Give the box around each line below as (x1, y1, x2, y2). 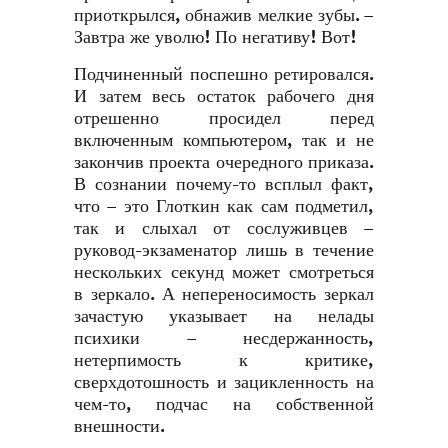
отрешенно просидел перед (74, 108, 374, 129)
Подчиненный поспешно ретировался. (74, 64, 374, 85)
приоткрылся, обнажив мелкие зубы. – (74, 5, 374, 26)
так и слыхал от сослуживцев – (74, 218, 374, 239)
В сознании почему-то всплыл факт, (74, 174, 374, 195)
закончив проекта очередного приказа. (74, 152, 374, 173)
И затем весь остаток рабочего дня (74, 86, 374, 107)
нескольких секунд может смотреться (74, 262, 374, 283)
